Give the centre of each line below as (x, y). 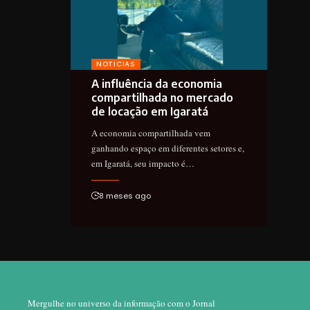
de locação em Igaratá (150, 112)
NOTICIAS (116, 64)
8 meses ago (125, 196)
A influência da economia (157, 84)
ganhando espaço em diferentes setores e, (168, 148)
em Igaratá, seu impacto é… (143, 164)
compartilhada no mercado (162, 98)
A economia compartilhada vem (151, 133)
